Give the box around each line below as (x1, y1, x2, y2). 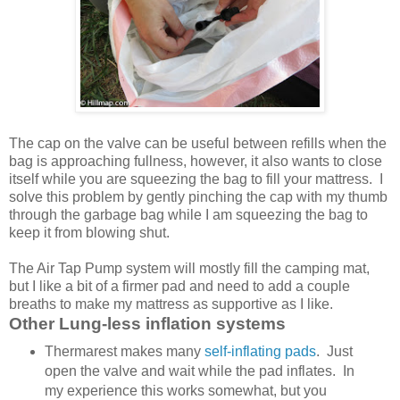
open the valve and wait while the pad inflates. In (44, 362, 354, 379)
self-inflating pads (204, 343, 316, 359)
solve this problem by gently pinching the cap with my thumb (9, 188, 387, 204)
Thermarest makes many (44, 343, 204, 359)
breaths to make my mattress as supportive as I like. (9, 296, 333, 312)
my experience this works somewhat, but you (44, 382, 327, 398)
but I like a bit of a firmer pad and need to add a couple (9, 278, 350, 294)
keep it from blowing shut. (9, 224, 170, 240)
